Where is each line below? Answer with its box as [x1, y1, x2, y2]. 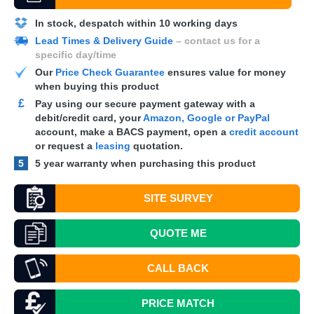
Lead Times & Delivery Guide [35, 35, 173, 46]
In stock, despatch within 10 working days [35, 18, 238, 29]
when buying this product [35, 81, 159, 92]
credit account [229, 126, 299, 137]
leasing [95, 140, 130, 151]
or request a [35, 140, 95, 151]
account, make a [35, 126, 116, 137]
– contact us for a [173, 35, 260, 46]
